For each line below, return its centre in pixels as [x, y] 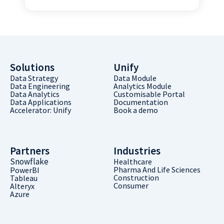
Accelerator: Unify [40, 110]
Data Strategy [34, 78]
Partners [30, 151]
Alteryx [22, 186]
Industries [137, 151]
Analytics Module [142, 86]
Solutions [32, 67]
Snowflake [29, 162]
